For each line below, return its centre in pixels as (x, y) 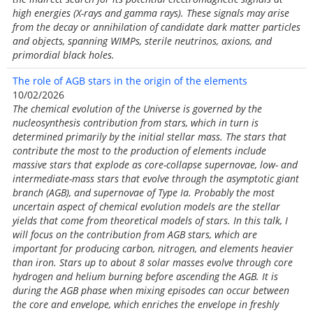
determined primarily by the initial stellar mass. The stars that (150, 137)
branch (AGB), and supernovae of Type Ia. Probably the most (144, 192)
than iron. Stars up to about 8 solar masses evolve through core (153, 262)
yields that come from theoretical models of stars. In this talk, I (150, 220)
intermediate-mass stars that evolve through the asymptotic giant (156, 179)
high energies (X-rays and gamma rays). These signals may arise (151, 13)
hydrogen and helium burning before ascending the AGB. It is (145, 276)
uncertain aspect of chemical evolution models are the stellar (146, 206)
